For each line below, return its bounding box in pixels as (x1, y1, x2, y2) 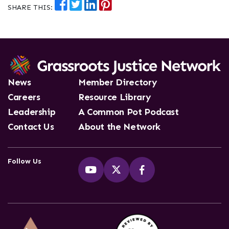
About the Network (78, 121, 161, 133)
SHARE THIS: (8, 3, 55, 12)
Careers (8, 91, 40, 103)
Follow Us (8, 157, 41, 166)
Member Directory (78, 77, 157, 88)
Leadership (8, 106, 56, 118)
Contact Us (8, 121, 54, 133)
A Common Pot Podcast (78, 106, 179, 118)
